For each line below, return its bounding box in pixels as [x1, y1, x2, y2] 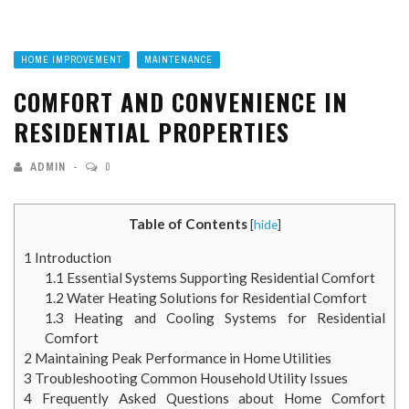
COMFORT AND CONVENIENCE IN [14, 83, 348, 120]
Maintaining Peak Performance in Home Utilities [32, 349, 331, 366]
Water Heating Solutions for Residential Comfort [63, 288, 367, 306]
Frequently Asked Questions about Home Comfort [32, 389, 385, 406]
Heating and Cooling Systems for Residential [63, 309, 385, 326]
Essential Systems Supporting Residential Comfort [63, 268, 375, 286]
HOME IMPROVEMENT [21, 53, 122, 66]
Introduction [32, 248, 111, 266]
